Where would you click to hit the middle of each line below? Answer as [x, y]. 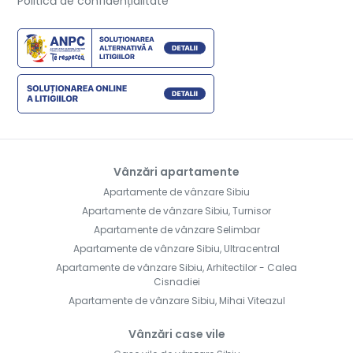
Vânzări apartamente [176, 172]
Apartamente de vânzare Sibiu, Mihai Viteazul [176, 301]
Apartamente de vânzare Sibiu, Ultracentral [176, 249]
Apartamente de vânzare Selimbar [176, 230]
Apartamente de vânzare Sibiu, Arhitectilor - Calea [176, 268]
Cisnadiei [176, 282]
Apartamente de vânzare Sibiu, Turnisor [176, 211]
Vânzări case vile [176, 334]
